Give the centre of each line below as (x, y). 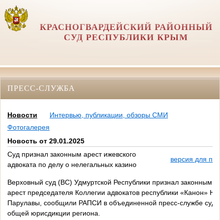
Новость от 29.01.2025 (46, 141)
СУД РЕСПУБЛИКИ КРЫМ (126, 37)
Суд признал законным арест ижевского (72, 154)
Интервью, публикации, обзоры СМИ (109, 115)
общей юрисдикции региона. (55, 213)
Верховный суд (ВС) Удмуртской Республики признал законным (110, 182)
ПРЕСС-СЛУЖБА (41, 88)
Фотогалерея (28, 127)
